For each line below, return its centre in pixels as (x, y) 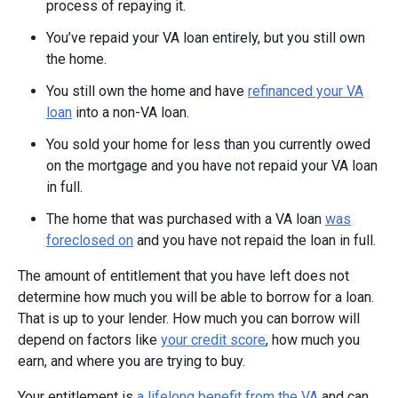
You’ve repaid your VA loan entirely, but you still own (206, 38)
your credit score (213, 340)
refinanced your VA (306, 92)
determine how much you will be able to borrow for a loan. (196, 298)
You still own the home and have (147, 92)
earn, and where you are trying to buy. (137, 362)
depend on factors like (89, 340)
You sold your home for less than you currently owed (208, 145)
